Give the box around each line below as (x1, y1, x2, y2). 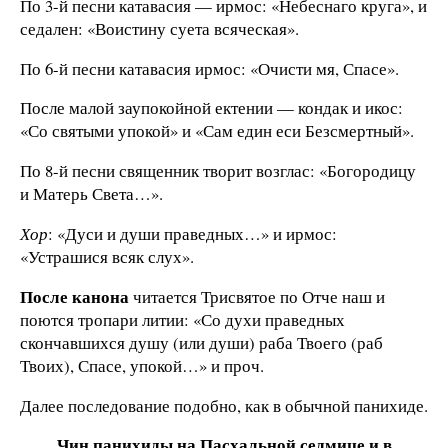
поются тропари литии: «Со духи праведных (20, 307, 345, 331)
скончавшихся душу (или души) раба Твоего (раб (20, 330, 383, 354)
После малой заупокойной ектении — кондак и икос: (20, 96, 403, 120)
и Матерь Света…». (20, 182, 163, 206)
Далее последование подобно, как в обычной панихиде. (20, 393, 428, 417)
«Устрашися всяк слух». (20, 244, 194, 268)
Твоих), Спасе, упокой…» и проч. (20, 353, 264, 377)
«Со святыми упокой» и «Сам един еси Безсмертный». (20, 119, 414, 143)
